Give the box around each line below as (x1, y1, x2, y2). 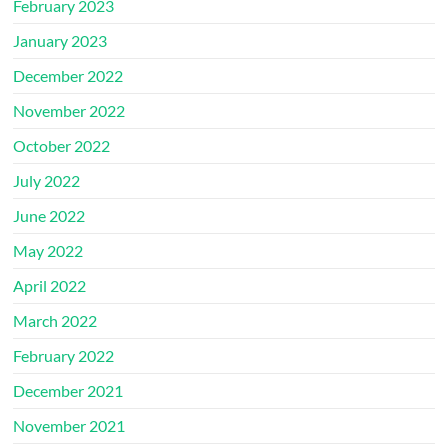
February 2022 (13, 345, 115, 365)
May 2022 (13, 240, 84, 260)
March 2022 (13, 310, 98, 330)
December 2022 (13, 65, 124, 85)
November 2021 (13, 415, 126, 435)
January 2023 (13, 30, 108, 50)
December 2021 (13, 380, 124, 400)
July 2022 (13, 170, 81, 190)
